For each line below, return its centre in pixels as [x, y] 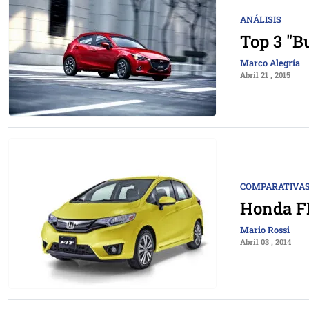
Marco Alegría [270, 63]
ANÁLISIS [261, 20]
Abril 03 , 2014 [266, 241]
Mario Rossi [265, 229]
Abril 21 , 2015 [265, 75]
